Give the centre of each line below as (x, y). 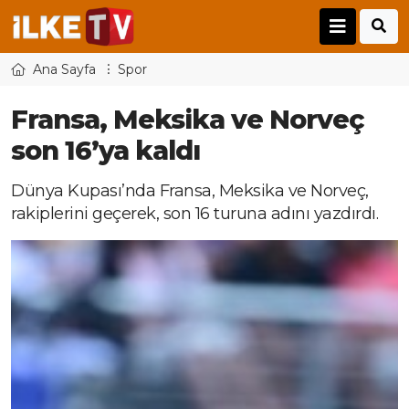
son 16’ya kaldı (105, 151)
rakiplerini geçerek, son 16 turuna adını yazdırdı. (194, 214)
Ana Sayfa (64, 70)
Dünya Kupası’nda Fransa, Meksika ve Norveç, (190, 191)
